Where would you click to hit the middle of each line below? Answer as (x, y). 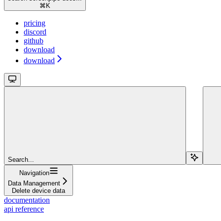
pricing (35, 23)
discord (35, 32)
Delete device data (38, 190)
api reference (24, 209)
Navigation (34, 173)
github (34, 40)
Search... (21, 159)
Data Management (34, 183)
